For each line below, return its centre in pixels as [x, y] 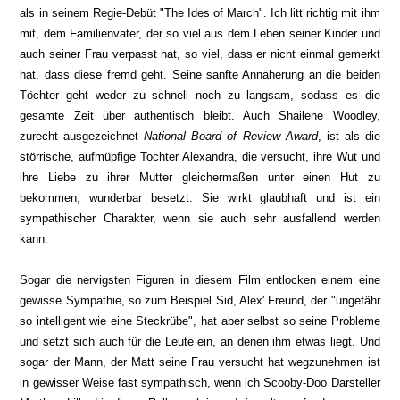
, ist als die [349, 136]
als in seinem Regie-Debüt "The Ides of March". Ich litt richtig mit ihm [200, 13]
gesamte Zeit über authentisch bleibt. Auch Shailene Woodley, [200, 116]
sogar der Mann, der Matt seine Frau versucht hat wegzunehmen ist [200, 362]
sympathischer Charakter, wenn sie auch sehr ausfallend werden [200, 218]
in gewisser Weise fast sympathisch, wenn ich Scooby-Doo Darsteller [200, 383]
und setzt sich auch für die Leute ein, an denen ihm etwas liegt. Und [200, 342]
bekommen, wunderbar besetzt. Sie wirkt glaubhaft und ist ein [200, 198]
